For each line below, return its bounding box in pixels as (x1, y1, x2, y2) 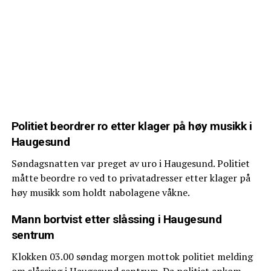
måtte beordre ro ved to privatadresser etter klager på (11, 171, 250, 184)
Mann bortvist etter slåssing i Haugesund (11, 212, 222, 226)
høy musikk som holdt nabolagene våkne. (11, 185, 190, 199)
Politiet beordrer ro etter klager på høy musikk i (11, 119, 252, 133)
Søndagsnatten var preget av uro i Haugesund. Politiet (11, 156, 250, 170)
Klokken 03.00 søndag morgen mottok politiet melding (11, 249, 253, 263)
